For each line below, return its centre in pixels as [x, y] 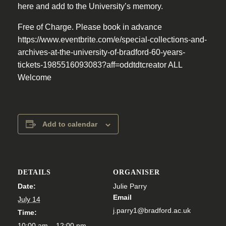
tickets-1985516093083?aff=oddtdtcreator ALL [100, 65]
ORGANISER [136, 173]
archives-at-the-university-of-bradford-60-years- [101, 52]
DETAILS [34, 173]
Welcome [34, 78]
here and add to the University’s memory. [90, 7]
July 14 [29, 200]
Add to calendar [70, 124]
